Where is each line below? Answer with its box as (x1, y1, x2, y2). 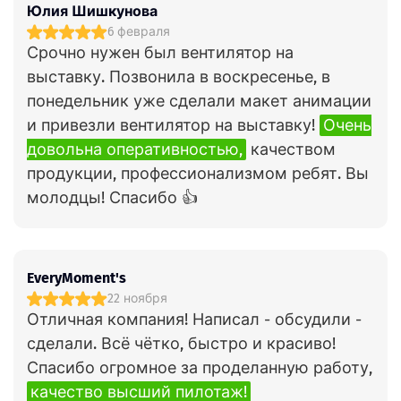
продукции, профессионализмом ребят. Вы (27, 164, 369, 183)
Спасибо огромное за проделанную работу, (27, 358, 372, 378)
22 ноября (107, 291, 167, 306)
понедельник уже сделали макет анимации (27, 91, 371, 111)
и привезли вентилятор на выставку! (27, 115, 320, 135)
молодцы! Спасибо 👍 (27, 188, 198, 208)
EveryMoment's (27, 269, 126, 286)
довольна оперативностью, (27, 140, 243, 159)
